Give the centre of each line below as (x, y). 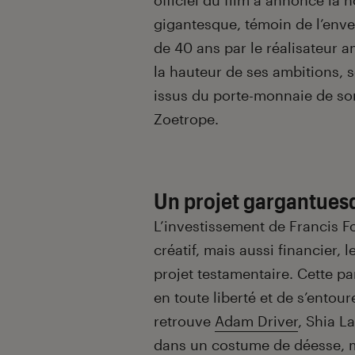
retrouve (184, 321)
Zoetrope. (186, 119)
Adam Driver (256, 321)
